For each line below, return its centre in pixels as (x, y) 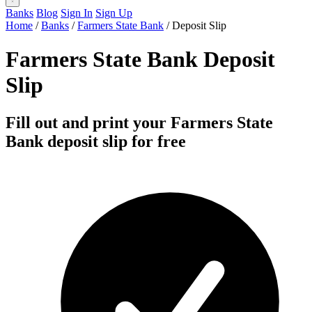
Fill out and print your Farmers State (139, 122)
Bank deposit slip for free (96, 141)
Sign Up (114, 13)
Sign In (77, 13)
